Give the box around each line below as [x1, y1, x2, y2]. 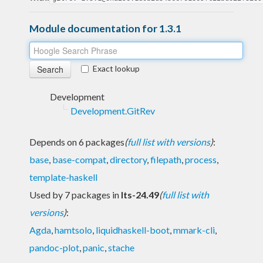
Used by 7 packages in [29, 188, 121, 200]
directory [110, 153, 147, 165]
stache [108, 241, 134, 253]
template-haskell [29, 171, 97, 183]
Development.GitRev [70, 104, 155, 116]
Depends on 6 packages [29, 136, 124, 147]
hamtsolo [55, 224, 92, 235]
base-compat [52, 153, 106, 165]
